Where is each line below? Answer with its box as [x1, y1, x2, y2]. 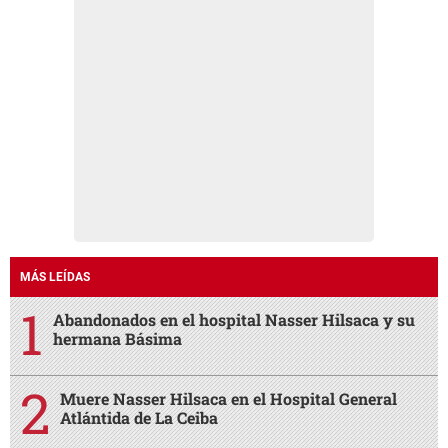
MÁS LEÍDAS [20, 270, 90, 285]
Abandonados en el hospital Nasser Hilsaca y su [53, 309, 415, 331]
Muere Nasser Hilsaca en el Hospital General [60, 388, 397, 410]
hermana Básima [53, 328, 182, 350]
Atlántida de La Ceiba [60, 407, 218, 429]
